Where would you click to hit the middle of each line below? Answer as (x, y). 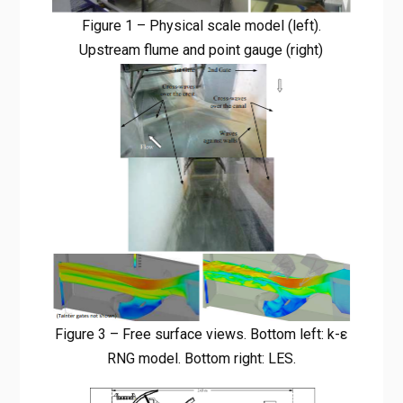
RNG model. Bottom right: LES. (201, 359)
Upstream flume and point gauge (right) (201, 50)
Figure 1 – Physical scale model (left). (201, 26)
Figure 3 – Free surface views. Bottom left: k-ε (201, 335)
